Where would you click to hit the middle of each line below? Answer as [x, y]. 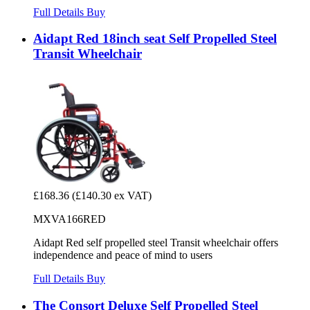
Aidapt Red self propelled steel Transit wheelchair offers [156, 242]
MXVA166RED [70, 219]
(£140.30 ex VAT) [112, 195]
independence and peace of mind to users [123, 255]
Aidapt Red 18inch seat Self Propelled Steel [155, 39]
